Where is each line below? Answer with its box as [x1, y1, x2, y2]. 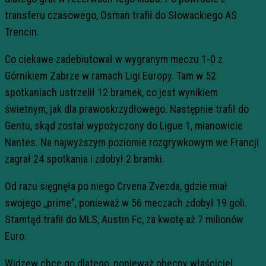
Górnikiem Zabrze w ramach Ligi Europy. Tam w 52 [5, 69, 216, 82]
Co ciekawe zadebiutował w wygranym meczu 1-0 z [5, 52, 223, 65]
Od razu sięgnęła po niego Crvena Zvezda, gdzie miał [5, 179, 227, 192]
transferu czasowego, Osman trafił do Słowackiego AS [5, 8, 237, 21]
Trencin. [5, 25, 39, 38]
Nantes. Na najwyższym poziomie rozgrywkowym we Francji [5, 135, 259, 148]
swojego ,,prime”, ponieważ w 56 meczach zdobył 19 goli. [5, 196, 247, 209]
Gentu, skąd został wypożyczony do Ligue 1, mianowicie [5, 119, 243, 132]
